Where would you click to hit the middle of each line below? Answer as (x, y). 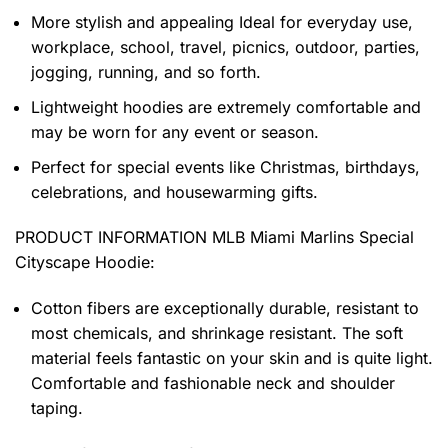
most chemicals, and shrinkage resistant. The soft (217, 333)
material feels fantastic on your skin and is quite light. (232, 358)
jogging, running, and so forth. (146, 72)
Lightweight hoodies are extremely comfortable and (226, 107)
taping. (57, 408)
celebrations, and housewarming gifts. (174, 191)
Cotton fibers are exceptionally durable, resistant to (225, 308)
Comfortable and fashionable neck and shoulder (213, 383)
